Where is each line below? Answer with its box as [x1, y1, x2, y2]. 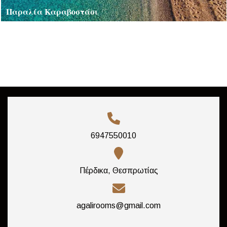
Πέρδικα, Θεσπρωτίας [79, 166, 158, 175]
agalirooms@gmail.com [77, 201, 161, 210]
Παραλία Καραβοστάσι [6, 5, 98, 17]
